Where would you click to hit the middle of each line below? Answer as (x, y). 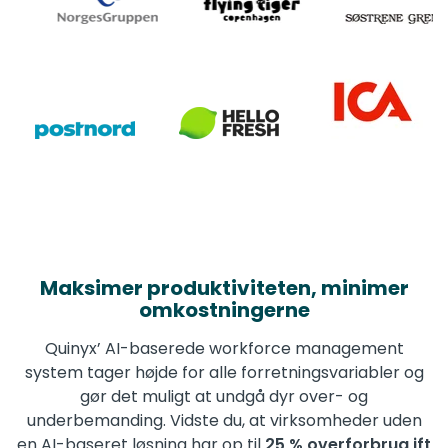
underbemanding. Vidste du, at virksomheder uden (224, 420)
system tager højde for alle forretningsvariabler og (224, 372)
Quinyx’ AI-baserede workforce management (224, 348)
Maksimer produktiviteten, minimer (224, 287)
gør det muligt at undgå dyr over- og (224, 396)
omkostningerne (224, 309)
